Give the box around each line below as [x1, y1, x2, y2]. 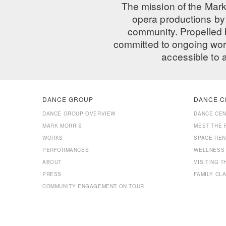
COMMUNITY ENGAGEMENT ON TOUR [42, 183, 144, 190]
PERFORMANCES [42, 146, 89, 153]
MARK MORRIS [42, 122, 82, 129]
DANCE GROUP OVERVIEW [42, 110, 116, 117]
